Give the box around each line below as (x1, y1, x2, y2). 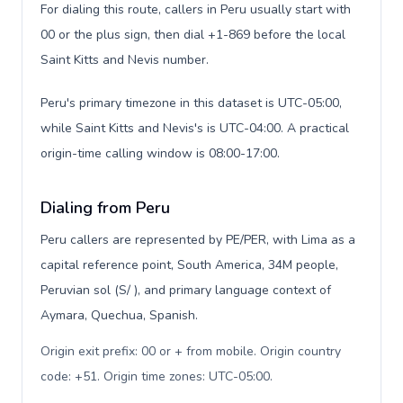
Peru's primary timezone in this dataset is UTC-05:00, (40, 94, 342, 112)
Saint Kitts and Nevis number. (40, 51, 209, 68)
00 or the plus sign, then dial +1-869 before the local (40, 26, 345, 43)
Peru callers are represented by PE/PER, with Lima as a (40, 231, 355, 248)
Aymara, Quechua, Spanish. (40, 307, 198, 324)
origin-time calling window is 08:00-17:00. (40, 145, 280, 162)
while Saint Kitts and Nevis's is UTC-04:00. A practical (40, 120, 349, 137)
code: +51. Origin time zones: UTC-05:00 (40, 368, 270, 385)
